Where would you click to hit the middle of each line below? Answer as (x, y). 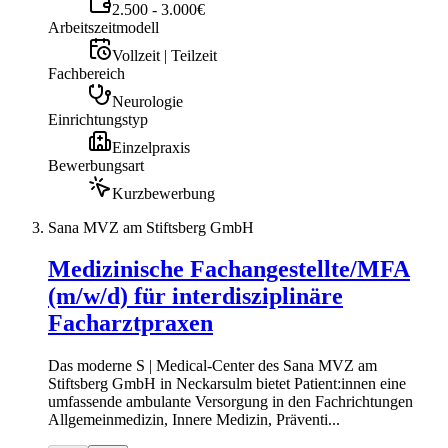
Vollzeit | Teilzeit (164, 55)
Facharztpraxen (130, 323)
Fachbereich (86, 73)
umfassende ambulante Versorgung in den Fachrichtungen (230, 402)
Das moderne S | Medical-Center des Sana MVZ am (212, 366)
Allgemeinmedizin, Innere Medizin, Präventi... (194, 420)
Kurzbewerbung (163, 193)
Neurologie (147, 101)
